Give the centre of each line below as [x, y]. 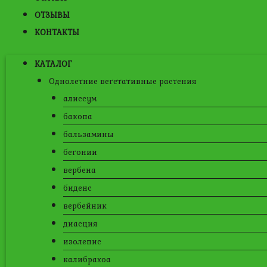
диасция [80, 223]
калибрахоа [87, 259]
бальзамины [89, 134]
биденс [77, 188]
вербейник [85, 206]
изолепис [82, 241]
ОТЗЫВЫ [52, 15]
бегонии [80, 152]
